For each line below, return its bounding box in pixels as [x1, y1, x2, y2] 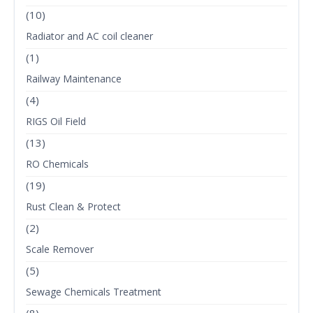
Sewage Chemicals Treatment [26, 285, 161, 299]
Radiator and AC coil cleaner [26, 29, 153, 43]
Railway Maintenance [26, 72, 122, 86]
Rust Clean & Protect [26, 200, 121, 214]
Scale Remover [26, 242, 94, 256]
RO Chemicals [26, 157, 89, 171]
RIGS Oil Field [26, 115, 86, 129]
